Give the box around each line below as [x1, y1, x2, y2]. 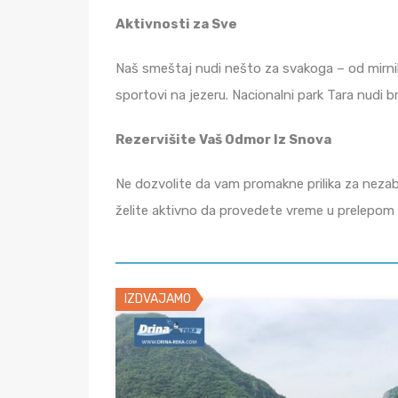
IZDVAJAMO [124, 291, 191, 306]
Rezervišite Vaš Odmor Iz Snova [115, 131, 331, 147]
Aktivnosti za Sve [115, 15, 237, 32]
